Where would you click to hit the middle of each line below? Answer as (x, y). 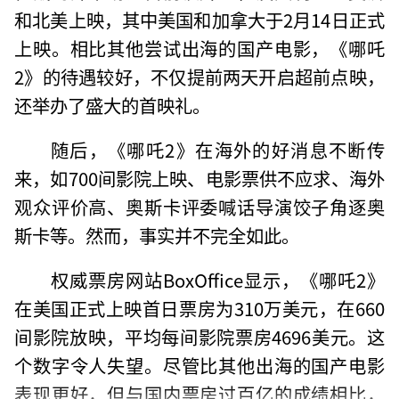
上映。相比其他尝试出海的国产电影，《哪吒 (199, 48)
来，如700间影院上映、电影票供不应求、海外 (199, 178)
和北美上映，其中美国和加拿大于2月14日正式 (199, 19)
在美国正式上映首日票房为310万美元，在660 (199, 308)
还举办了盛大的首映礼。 (113, 105)
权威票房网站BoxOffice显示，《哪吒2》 (217, 279)
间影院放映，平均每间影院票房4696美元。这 (199, 336)
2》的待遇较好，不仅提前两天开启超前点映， (199, 76)
